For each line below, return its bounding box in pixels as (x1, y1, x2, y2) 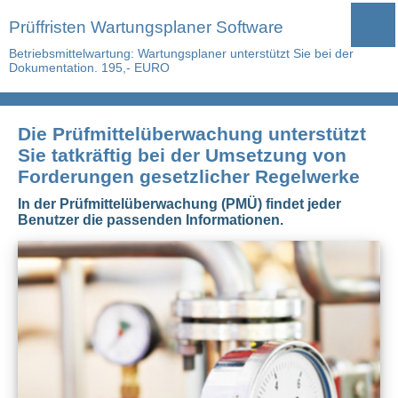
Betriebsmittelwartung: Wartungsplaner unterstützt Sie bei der (9, 46, 354, 60)
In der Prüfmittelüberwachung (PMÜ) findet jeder (18, 196, 341, 211)
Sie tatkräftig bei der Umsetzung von (18, 145, 346, 165)
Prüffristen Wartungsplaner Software (9, 18, 283, 36)
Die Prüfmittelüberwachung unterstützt (18, 123, 366, 144)
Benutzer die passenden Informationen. (18, 212, 283, 227)
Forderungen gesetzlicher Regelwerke (18, 166, 360, 187)
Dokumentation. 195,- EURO (9, 60, 170, 75)
